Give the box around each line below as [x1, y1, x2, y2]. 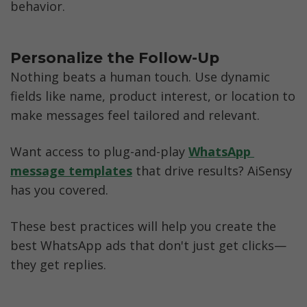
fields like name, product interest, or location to [10, 87, 295, 104]
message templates [10, 162, 132, 180]
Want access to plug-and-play [10, 143, 188, 160]
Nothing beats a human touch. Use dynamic [10, 68, 270, 85]
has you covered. [10, 182, 108, 199]
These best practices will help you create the [10, 218, 276, 235]
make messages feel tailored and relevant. [10, 106, 260, 123]
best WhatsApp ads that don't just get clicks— [10, 237, 286, 254]
